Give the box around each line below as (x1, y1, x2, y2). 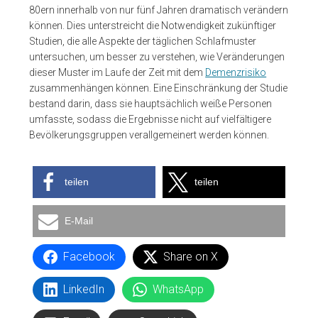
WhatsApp (153, 282, 204, 296)
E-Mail (65, 214, 94, 226)
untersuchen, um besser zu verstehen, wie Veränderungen (29, 50, 285, 62)
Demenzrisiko (205, 66, 267, 78)
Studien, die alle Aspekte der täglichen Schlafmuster (29, 35, 257, 47)
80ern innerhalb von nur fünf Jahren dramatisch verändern (29, 4, 289, 16)
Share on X (163, 249, 219, 263)
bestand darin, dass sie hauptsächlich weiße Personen (29, 97, 273, 109)
